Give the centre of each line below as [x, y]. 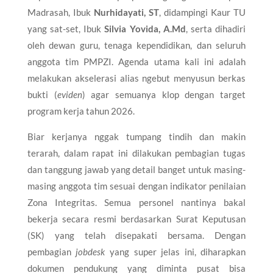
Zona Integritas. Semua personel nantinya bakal [136, 202]
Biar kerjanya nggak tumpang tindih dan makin [136, 136]
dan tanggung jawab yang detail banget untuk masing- [136, 169]
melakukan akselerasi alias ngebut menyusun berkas [136, 78]
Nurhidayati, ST [126, 12]
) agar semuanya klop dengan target [164, 94]
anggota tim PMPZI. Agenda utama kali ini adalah [136, 61]
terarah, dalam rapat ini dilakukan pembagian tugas [136, 153]
